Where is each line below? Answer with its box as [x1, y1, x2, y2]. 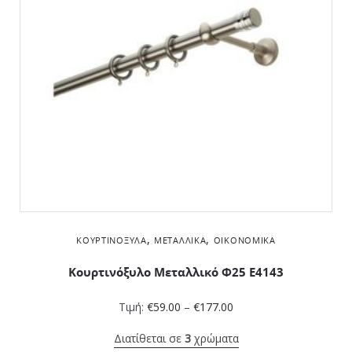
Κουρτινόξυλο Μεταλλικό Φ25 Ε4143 [68, 264, 284, 281]
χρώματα [190, 331, 239, 346]
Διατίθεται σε [113, 331, 185, 346]
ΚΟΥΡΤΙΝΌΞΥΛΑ [76, 234, 147, 247]
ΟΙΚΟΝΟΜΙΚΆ [213, 234, 276, 247]
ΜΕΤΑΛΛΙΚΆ [154, 234, 207, 247]
